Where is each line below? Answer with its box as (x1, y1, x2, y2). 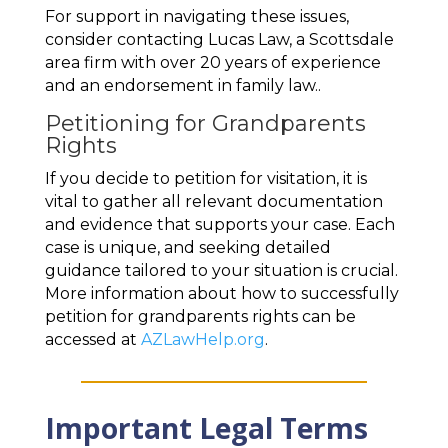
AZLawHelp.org (136, 330, 265, 350)
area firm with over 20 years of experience (44, 53, 381, 73)
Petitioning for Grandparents (44, 110, 366, 138)
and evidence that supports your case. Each (44, 215, 395, 235)
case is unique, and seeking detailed (44, 238, 331, 258)
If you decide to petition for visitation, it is (44, 169, 367, 189)
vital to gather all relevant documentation (44, 192, 383, 212)
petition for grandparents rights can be (44, 307, 356, 327)
